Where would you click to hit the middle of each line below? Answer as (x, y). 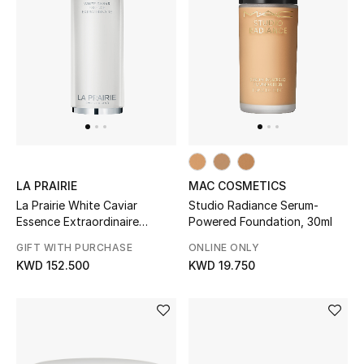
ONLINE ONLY (223, 248)
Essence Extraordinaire (78, 222)
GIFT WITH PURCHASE (74, 248)
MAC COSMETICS (237, 186)
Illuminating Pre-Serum (76, 238)
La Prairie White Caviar (77, 206)
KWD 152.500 (53, 266)
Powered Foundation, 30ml (260, 222)
